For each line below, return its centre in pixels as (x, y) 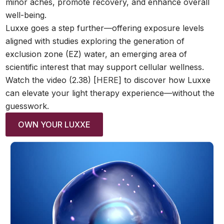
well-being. (26, 15)
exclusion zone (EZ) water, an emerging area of (96, 54)
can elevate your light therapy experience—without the (110, 93)
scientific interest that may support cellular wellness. (105, 67)
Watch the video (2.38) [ (51, 80)
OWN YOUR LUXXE (54, 124)
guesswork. (27, 106)
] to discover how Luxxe (165, 80)
